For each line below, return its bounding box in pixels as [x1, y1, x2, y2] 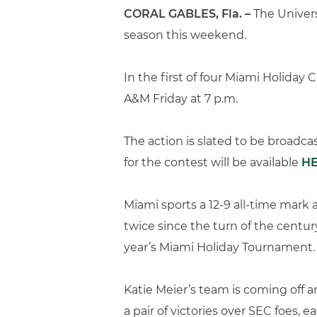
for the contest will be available [124, 156, 301, 169]
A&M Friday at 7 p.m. [124, 92, 238, 105]
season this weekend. [124, 28, 246, 42]
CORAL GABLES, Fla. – [124, 7, 250, 21]
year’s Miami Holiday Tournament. [124, 241, 315, 254]
